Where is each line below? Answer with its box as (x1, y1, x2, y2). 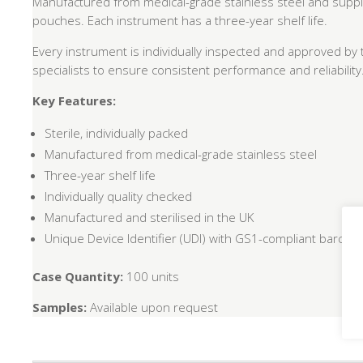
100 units (123, 268, 180, 285)
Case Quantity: (32, 268, 124, 285)
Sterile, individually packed (45, 125, 189, 142)
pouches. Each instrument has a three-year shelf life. (32, 12, 328, 29)
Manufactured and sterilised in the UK (45, 209, 254, 226)
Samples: (32, 299, 88, 316)
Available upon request (87, 299, 219, 316)
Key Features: (32, 92, 117, 109)
